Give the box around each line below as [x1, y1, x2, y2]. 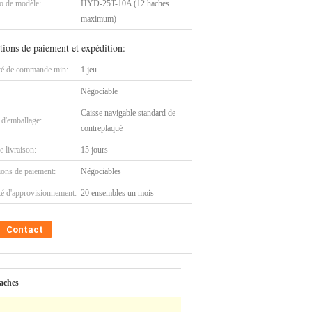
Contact [6, 224, 43, 235]
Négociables [81, 166, 121, 176]
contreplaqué [81, 123, 123, 133]
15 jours [81, 145, 108, 155]
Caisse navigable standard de [81, 108, 175, 118]
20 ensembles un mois [81, 188, 154, 198]
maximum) [81, 14, 116, 24]
